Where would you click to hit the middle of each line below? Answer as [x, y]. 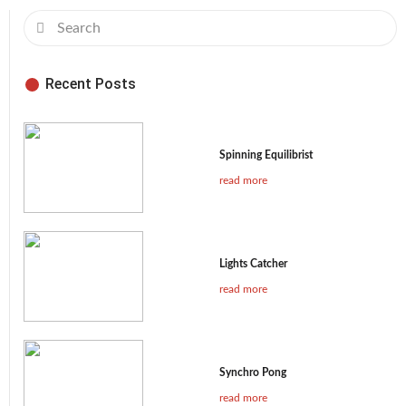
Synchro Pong [253, 372]
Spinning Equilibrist [266, 155]
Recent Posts [90, 84]
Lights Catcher [253, 264]
